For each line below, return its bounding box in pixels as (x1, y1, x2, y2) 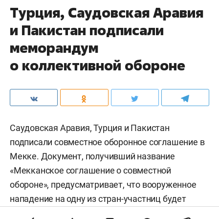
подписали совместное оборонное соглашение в (10, 136, 205, 147)
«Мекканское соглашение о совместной (10, 165, 171, 175)
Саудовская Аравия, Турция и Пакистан (10, 122, 170, 133)
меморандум (10, 38, 98, 57)
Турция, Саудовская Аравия (10, 3, 203, 22)
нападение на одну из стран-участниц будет (10, 193, 186, 204)
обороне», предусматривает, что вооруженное (10, 179, 197, 190)
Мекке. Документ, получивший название (10, 151, 175, 161)
